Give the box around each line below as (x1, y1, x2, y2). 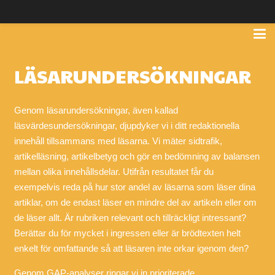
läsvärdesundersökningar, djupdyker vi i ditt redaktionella (14, 120, 239, 131)
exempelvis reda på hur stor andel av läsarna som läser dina (14, 182, 255, 192)
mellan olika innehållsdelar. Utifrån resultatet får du (14, 166, 214, 177)
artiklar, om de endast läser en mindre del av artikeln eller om (14, 197, 257, 207)
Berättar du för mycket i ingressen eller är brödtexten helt (14, 228, 241, 238)
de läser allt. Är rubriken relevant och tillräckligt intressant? (14, 212, 246, 223)
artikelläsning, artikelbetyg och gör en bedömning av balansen (14, 151, 260, 161)
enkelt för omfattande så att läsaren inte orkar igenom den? (14, 243, 249, 254)
